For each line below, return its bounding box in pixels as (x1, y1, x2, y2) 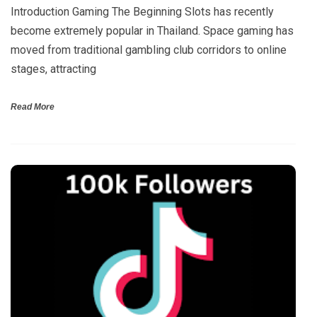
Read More (11, 102, 54, 113)
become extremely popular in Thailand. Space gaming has (11, 24, 294, 38)
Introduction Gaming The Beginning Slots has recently (11, 5, 274, 19)
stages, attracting (11, 62, 96, 76)
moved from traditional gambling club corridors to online (11, 43, 287, 57)
